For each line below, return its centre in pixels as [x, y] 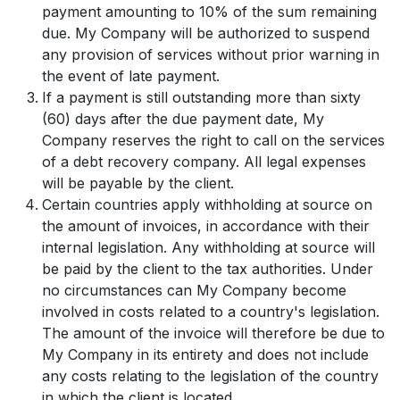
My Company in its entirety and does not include [205, 354]
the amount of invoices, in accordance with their [206, 225]
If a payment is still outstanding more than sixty [201, 97]
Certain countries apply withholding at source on [207, 204]
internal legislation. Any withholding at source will [208, 247]
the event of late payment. [131, 75]
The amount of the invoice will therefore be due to [213, 333]
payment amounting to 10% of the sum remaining [209, 11]
